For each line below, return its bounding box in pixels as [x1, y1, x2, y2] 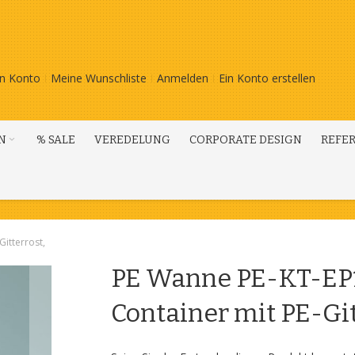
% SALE [36, 133, 75, 147]
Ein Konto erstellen [219, 71, 315, 86]
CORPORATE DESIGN [189, 133, 302, 147]
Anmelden [157, 71, 208, 86]
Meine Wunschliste [51, 71, 147, 86]
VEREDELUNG [94, 133, 170, 147]
